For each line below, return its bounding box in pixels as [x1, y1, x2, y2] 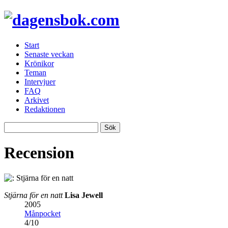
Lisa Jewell [65, 190, 103, 199]
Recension [4, 144, 74, 162]
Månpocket [24, 209, 61, 218]
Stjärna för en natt [4, 190, 63, 199]
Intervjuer [24, 77, 55, 86]
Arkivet [24, 95, 49, 104]
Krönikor [24, 59, 54, 68]
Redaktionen [24, 104, 65, 113]
